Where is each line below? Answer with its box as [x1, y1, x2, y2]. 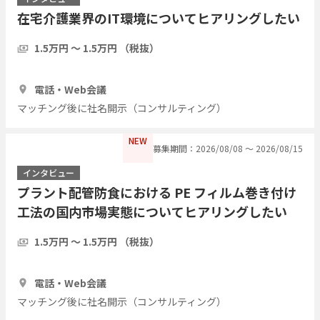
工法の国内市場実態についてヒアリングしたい [17, 201, 287, 221]
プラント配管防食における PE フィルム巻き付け [17, 182, 296, 201]
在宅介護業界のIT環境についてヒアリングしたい [17, 8, 300, 27]
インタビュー [23, 166, 74, 179]
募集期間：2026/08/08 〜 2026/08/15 [153, 141, 303, 154]
